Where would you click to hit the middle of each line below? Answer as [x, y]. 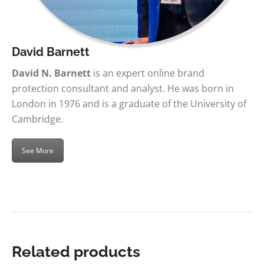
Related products [76, 251]
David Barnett [51, 52]
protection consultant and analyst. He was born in [123, 88]
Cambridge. [37, 119]
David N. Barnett [51, 73]
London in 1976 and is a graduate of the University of [129, 104]
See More [38, 151]
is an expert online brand [148, 73]
